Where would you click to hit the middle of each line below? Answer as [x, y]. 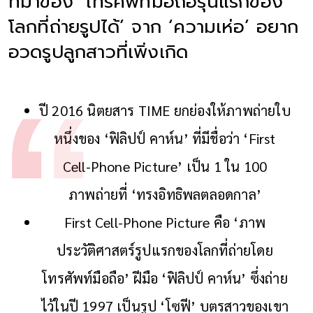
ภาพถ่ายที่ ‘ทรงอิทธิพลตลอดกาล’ [165, 194]
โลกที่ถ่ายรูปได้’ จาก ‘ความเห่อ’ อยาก [153, 27]
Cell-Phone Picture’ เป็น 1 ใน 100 [165, 166]
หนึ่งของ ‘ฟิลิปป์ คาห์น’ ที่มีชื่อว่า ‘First [165, 138]
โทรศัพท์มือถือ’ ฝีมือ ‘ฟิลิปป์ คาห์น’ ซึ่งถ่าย [165, 278]
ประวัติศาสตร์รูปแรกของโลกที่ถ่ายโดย [165, 250]
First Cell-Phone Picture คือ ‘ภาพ [165, 222]
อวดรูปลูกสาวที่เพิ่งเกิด [98, 52]
